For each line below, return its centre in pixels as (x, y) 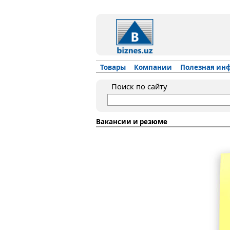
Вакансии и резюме (132, 122)
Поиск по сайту (139, 86)
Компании (153, 67)
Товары (113, 67)
